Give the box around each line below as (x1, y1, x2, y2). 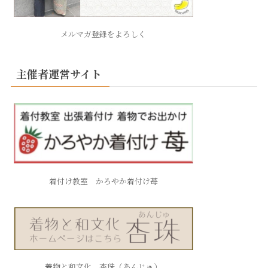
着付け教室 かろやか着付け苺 (48, 175, 158, 187)
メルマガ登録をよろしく (60, 28, 147, 40)
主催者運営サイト (16, 65, 102, 81)
